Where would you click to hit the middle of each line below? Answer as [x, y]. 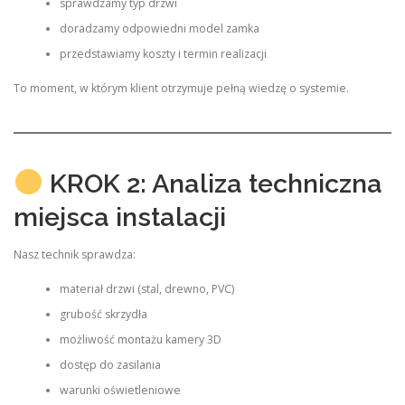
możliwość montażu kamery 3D [140, 339]
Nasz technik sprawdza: [75, 254]
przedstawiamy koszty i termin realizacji [163, 53]
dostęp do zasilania [110, 365]
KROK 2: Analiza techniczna [212, 183]
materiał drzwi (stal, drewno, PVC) [146, 289]
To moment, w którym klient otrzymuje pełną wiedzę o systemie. [181, 88]
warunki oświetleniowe [120, 390]
